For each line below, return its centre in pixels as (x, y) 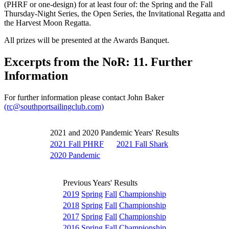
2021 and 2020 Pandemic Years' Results (114, 132)
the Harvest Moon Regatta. (48, 22)
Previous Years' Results (100, 182)
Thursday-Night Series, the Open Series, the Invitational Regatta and (114, 13)
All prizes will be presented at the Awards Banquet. (87, 40)
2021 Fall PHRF (77, 144)
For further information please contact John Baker (84, 97)
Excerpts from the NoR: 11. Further (98, 62)
